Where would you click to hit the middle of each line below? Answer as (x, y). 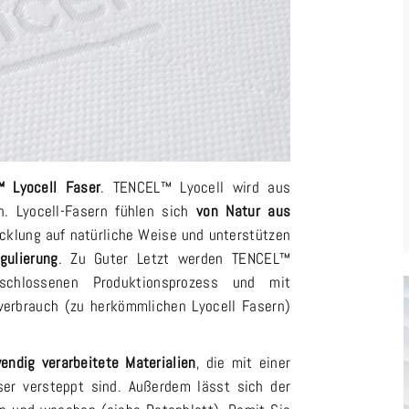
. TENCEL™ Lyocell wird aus (196, 188)
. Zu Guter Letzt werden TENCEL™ (174, 259)
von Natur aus (244, 211)
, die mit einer (243, 363)
